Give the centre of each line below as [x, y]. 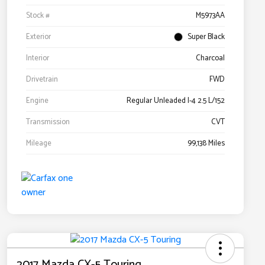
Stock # [38, 16]
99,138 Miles [206, 144]
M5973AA [210, 16]
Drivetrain [42, 80]
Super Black [206, 37]
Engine [37, 101]
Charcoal [210, 59]
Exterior [38, 37]
